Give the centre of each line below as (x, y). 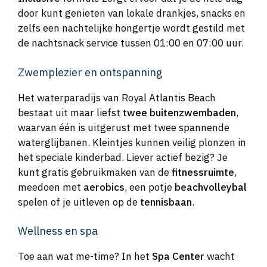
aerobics (104, 187)
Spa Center (178, 257)
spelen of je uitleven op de (79, 202)
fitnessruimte (203, 172)
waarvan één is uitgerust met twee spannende (124, 127)
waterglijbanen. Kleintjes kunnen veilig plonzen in (132, 142)
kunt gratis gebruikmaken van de (95, 172)
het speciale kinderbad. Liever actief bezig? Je (123, 157)
